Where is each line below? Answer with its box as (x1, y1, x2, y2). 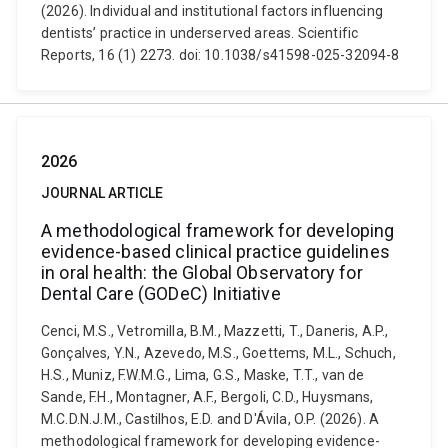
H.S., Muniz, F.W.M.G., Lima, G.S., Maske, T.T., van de (41, 367, 365, 383)
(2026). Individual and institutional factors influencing (41, 3, 383, 19)
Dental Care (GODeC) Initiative (41, 283, 281, 304)
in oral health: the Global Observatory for (41, 262, 363, 283)
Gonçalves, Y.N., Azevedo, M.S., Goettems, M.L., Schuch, (41, 345, 396, 361)
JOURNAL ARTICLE (41, 185, 164, 201)
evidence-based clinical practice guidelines (41, 241, 390, 262)
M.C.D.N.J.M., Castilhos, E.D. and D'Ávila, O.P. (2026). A (41, 411, 380, 427)
